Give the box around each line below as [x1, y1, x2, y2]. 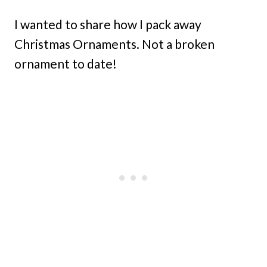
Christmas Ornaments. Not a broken [14, 36, 215, 51]
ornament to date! [14, 56, 117, 71]
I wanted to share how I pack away [14, 17, 201, 32]
